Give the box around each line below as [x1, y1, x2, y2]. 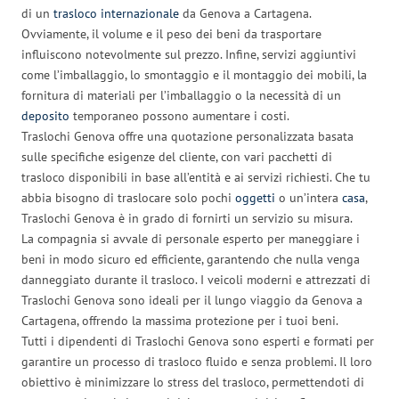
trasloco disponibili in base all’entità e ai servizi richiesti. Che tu [21, 168, 370, 185]
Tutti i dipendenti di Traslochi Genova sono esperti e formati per [21, 332, 374, 349]
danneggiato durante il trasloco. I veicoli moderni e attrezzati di [21, 271, 370, 288]
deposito [21, 107, 69, 124]
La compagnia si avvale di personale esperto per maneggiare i [21, 230, 360, 247]
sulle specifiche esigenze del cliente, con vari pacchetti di [21, 148, 332, 165]
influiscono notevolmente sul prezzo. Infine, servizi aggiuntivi [21, 45, 356, 62]
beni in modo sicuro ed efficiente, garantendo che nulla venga [21, 250, 360, 267]
